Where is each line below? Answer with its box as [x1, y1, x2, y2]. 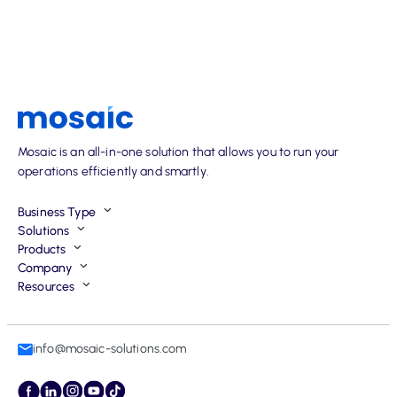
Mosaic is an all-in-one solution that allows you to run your [18, 144, 339, 160]
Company [18, 261, 72, 276]
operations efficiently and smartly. [18, 164, 209, 179]
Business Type [18, 205, 96, 220]
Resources [18, 279, 75, 294]
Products [18, 242, 66, 257]
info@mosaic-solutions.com [33, 341, 187, 356]
